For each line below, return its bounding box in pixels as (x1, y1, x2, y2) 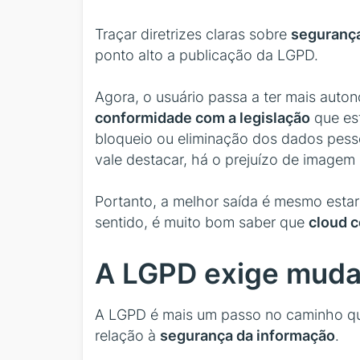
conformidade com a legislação (95, 109, 310, 127)
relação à (95, 326, 160, 344)
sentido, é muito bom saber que (95, 214, 309, 231)
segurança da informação (160, 326, 335, 344)
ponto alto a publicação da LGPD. (95, 46, 318, 63)
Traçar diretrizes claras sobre (95, 25, 291, 43)
